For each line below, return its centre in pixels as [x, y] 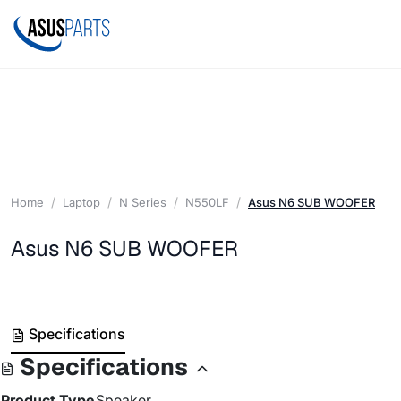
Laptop [81, 202]
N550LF [207, 202]
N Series [143, 202]
